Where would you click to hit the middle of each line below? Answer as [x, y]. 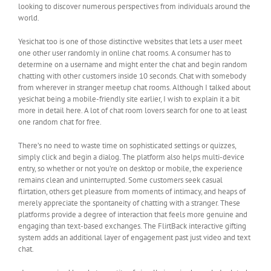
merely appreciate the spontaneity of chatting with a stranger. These [129, 203]
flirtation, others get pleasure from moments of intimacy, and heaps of [132, 192]
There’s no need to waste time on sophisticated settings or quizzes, [127, 146]
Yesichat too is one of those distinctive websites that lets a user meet [130, 42]
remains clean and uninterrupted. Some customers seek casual [120, 180]
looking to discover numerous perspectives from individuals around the [134, 7]
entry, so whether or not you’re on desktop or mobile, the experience [130, 169]
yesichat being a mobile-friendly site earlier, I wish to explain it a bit [129, 99]
